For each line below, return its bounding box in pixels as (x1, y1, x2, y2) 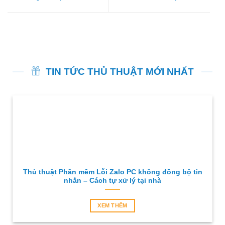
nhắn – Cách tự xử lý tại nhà (64, 176, 161, 184)
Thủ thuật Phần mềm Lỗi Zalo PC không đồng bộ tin (23, 168, 202, 176)
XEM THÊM (97, 202, 128, 208)
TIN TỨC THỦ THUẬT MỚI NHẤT (45, 66, 194, 77)
